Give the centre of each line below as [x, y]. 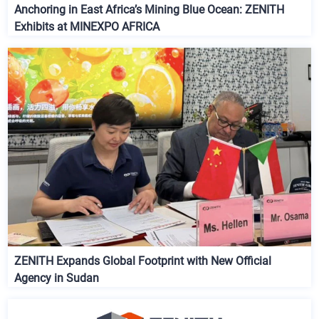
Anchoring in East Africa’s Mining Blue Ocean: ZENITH [150, 10]
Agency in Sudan [57, 278]
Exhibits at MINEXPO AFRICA [87, 27]
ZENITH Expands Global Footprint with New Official [143, 261]
